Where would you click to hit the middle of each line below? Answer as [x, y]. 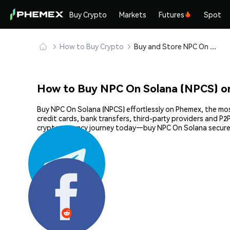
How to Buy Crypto [92, 46]
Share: [48, 180]
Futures [172, 14]
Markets [133, 14]
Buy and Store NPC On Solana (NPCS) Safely [213, 46]
